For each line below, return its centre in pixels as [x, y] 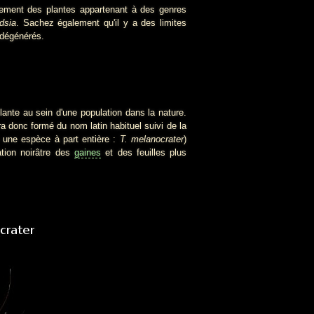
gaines [87, 152]
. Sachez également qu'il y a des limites [101, 23]
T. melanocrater [152, 139]
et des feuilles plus [144, 152]
